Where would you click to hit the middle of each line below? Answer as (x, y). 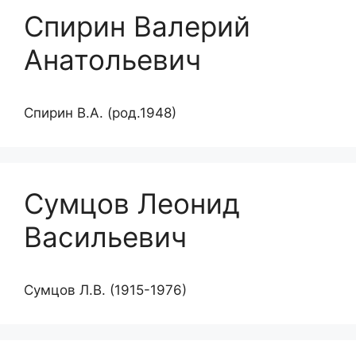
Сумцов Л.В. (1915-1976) (105, 290)
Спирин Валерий (137, 26)
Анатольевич (112, 59)
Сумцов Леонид (132, 203)
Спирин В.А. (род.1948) (100, 112)
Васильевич (105, 236)
